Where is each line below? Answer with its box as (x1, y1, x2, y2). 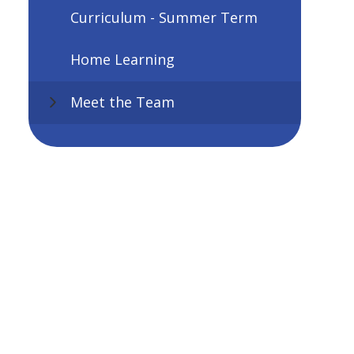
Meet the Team (70, 92, 175, 112)
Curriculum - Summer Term (70, 7, 258, 27)
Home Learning (70, 50, 175, 70)
